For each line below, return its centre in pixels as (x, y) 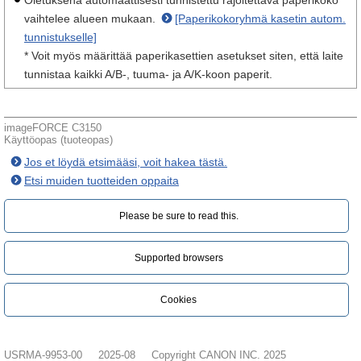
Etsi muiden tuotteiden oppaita (102, 180)
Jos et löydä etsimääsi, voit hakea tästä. (126, 162)
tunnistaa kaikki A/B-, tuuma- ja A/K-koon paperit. (148, 74)
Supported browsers (178, 258)
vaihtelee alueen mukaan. (91, 19)
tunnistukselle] (60, 37)
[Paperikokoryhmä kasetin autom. (260, 19)
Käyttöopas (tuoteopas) (58, 140)
